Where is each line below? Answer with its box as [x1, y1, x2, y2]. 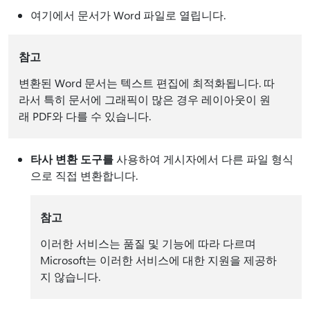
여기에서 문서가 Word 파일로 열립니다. [30, 8, 226, 22]
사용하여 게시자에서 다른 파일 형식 [113, 152, 293, 166]
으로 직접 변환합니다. [30, 168, 138, 183]
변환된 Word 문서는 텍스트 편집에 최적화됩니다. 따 [18, 75, 275, 90]
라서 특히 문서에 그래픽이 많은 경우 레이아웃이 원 [18, 92, 271, 107]
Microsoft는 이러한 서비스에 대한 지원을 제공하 [39, 253, 277, 267]
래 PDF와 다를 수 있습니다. [18, 109, 151, 123]
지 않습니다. [39, 269, 103, 284]
